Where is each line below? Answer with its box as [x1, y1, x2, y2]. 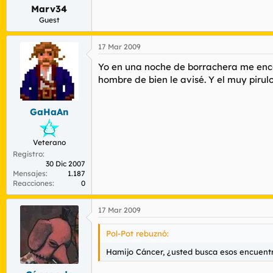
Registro [13, 149, 43, 158]
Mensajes [13, 168, 46, 178]
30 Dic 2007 [46, 158, 85, 168]
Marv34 [31, 3, 67, 15]
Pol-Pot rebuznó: [106, 228, 169, 238]
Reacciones [13, 178, 52, 188]
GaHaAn [29, 105, 69, 118]
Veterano [32, 137, 66, 147]
